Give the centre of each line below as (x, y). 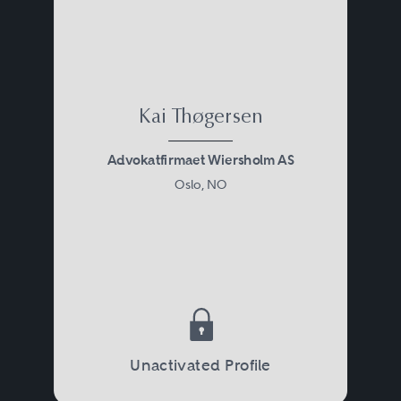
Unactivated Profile (200, 365)
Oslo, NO (200, 184)
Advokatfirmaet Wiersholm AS (200, 160)
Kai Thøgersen (200, 118)
